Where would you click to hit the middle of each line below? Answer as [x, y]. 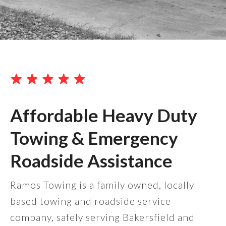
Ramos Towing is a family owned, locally [102, 185]
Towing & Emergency [94, 138]
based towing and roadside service [91, 201]
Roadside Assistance [91, 161]
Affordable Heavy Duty [104, 115]
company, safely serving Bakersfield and [102, 217]
